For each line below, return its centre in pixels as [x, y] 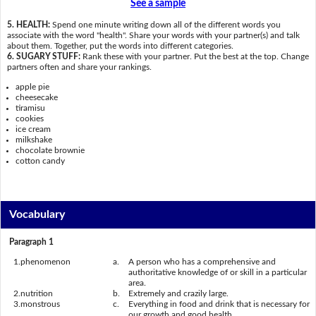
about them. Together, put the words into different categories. [120, 46]
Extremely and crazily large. [178, 293]
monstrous [40, 304]
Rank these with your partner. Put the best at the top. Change [195, 57]
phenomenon [45, 261]
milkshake [34, 139]
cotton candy [41, 160]
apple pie [33, 86]
